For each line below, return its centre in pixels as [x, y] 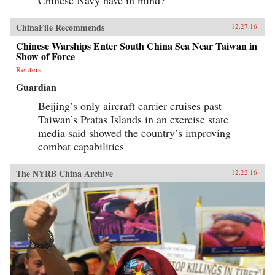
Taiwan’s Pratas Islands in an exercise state [133, 119]
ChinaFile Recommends [60, 27]
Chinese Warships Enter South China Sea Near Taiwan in [137, 45]
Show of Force [45, 56]
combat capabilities [81, 146]
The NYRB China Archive [64, 173]
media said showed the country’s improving [134, 132]
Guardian [36, 87]
